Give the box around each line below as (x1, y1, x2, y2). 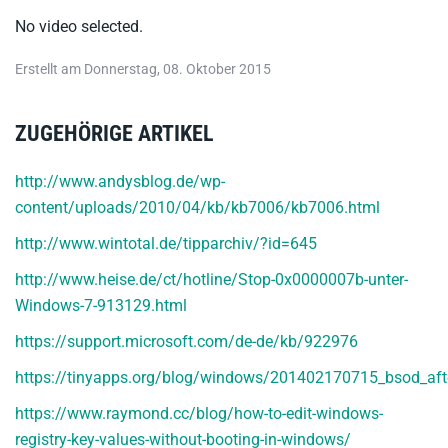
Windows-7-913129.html (15, 296, 187, 315)
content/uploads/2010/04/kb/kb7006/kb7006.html (15, 198, 380, 217)
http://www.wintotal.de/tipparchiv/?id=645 (15, 234, 317, 253)
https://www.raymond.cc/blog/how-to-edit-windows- (15, 404, 383, 423)
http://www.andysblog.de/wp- (15, 172, 225, 191)
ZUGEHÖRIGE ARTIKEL (15, 121, 214, 146)
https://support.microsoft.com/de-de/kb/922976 (15, 332, 358, 351)
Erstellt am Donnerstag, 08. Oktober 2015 (15, 61, 271, 77)
